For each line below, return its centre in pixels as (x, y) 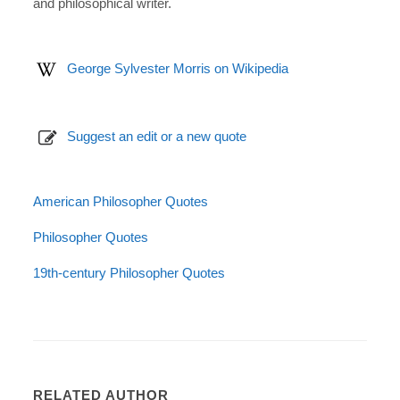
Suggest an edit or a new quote (157, 136)
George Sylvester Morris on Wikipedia (178, 68)
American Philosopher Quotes (121, 201)
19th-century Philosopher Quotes (129, 273)
